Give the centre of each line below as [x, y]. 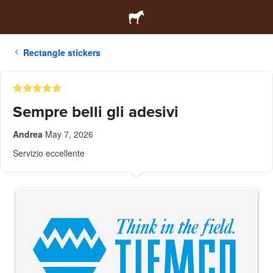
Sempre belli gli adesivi [96, 112]
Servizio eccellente [49, 153]
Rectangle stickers [62, 52]
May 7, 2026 [69, 134]
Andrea [28, 134]
